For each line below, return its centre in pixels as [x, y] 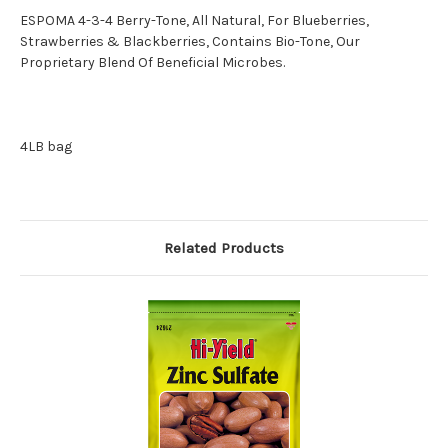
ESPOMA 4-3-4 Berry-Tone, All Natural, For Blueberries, [194, 20]
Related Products [224, 247]
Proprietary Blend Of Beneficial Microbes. [152, 62]
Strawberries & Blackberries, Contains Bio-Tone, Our [190, 41]
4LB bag [46, 146]
